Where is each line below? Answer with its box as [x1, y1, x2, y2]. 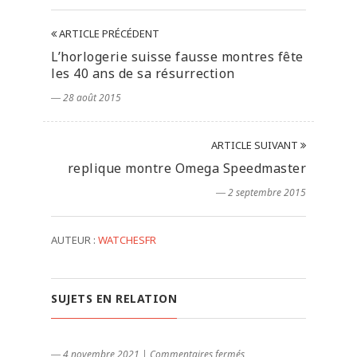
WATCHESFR [98, 233, 156, 248]
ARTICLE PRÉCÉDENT [57, 26, 159, 41]
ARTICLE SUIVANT [211, 138, 300, 153]
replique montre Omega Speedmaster [67, 159, 306, 178]
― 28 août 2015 [51, 91, 121, 105]
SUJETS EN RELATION [51, 291, 177, 307]
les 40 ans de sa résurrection [51, 65, 235, 83]
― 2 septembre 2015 [216, 186, 306, 200]
